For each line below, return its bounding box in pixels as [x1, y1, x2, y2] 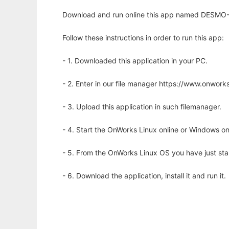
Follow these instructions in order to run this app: [62, 33, 224, 42]
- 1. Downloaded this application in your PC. [62, 56, 208, 65]
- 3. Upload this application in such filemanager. [62, 102, 221, 111]
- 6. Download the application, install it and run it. [62, 171, 226, 180]
